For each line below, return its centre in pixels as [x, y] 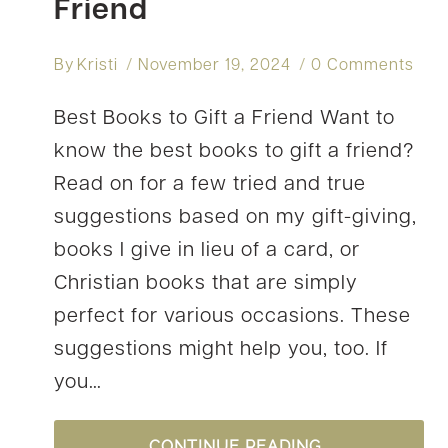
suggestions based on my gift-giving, [235, 217]
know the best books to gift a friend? [234, 151]
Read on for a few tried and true [210, 184]
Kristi [98, 65]
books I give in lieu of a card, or [207, 250]
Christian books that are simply [206, 283]
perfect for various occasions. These [232, 316]
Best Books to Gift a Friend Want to [224, 118]
